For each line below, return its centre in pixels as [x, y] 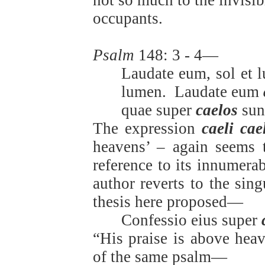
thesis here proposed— [168, 202]
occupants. [127, 19]
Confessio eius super [191, 220]
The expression [147, 129]
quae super [158, 110]
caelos [216, 110]
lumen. [143, 92]
